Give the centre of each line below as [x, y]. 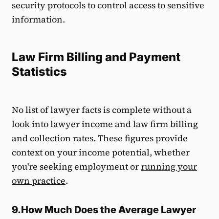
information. [38, 19]
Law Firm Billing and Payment [96, 57]
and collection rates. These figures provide [100, 138]
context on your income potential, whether [101, 152]
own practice [39, 180]
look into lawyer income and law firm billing [105, 124]
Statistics [39, 71]
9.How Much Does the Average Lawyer [104, 209]
